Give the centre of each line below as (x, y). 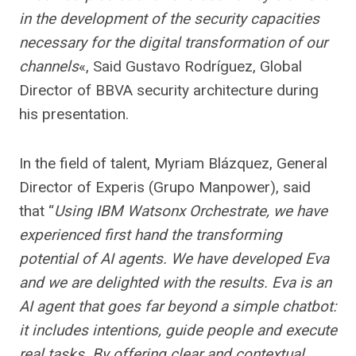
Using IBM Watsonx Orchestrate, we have (191, 211)
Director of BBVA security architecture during (169, 90)
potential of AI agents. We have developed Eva (174, 259)
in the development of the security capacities (169, 19)
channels (49, 66)
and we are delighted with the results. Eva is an (175, 282)
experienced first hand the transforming (151, 235)
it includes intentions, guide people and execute (178, 330)
